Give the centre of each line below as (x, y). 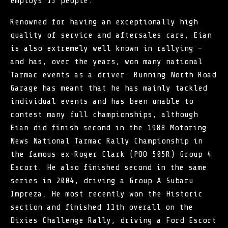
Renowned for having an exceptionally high (104, 22)
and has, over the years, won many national (106, 61)
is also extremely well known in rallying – (106, 48)
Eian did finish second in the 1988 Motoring (108, 127)
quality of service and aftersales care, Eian (111, 35)
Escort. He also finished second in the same (108, 167)
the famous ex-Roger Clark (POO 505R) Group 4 (111, 154)
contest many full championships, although (104, 114)
